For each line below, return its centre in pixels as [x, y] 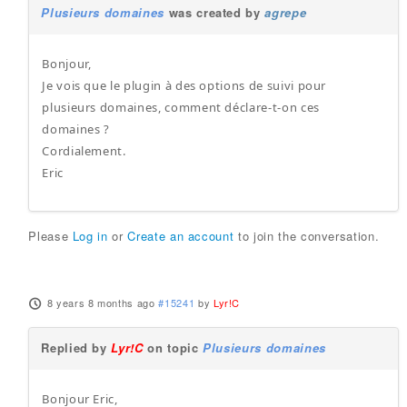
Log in [90, 236]
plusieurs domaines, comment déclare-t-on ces [181, 107]
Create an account [181, 236]
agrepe [286, 12]
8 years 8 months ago [101, 303]
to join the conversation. [307, 236]
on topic [173, 347]
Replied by [76, 347]
